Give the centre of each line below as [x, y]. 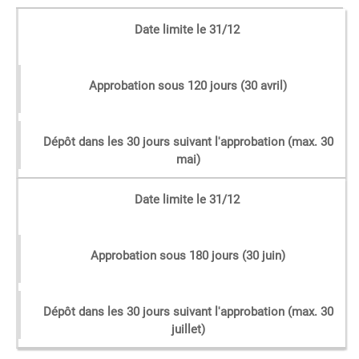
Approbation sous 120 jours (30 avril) [188, 86]
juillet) [188, 329]
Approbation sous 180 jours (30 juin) [188, 256]
